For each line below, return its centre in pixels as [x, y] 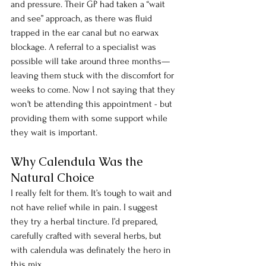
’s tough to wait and [135, 193]
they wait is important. [55, 133]
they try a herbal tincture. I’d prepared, [85, 222]
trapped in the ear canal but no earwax [86, 33]
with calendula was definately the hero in [92, 250]
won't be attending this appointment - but [93, 104]
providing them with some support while [90, 118]
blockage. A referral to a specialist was [85, 47]
